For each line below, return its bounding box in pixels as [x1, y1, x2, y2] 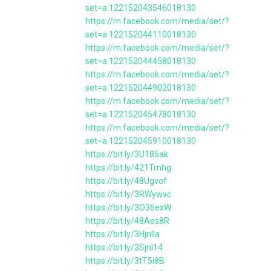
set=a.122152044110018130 [85, 30, 196, 39]
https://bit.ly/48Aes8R [85, 216, 169, 226]
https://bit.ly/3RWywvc [85, 189, 171, 199]
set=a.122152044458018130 [85, 56, 196, 66]
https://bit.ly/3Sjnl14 [85, 243, 163, 252]
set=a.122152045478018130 [85, 109, 196, 119]
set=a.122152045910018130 [85, 136, 196, 146]
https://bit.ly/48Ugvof [85, 176, 167, 186]
